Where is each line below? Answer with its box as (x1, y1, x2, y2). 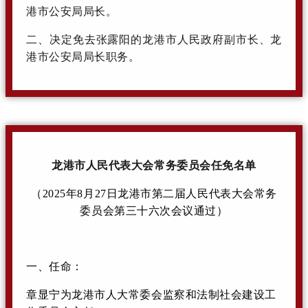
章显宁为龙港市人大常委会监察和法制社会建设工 (26, 288, 276, 300)
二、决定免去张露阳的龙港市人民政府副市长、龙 (26, 33, 282, 45)
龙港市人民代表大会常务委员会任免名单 (52, 159, 256, 171)
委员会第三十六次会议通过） (80, 204, 228, 217)
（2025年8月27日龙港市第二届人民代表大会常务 (31, 187, 277, 199)
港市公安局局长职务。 (26, 50, 140, 63)
